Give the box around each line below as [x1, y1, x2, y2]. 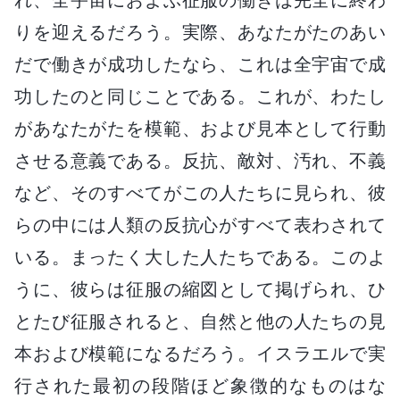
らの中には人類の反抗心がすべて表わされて [14, 213, 386, 236]
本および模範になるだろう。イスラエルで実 [14, 342, 386, 364]
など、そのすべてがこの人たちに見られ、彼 [14, 181, 386, 204]
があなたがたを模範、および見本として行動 [14, 117, 386, 139]
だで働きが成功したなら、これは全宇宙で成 [14, 53, 386, 75]
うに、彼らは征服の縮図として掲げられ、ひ [14, 278, 386, 300]
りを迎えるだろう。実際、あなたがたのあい [14, 21, 386, 43]
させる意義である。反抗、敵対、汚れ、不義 [14, 149, 386, 171]
